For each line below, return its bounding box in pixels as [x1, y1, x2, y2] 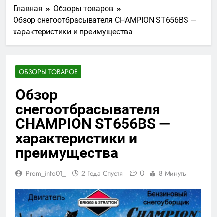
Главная [13, 3, 43, 13]
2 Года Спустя [81, 168, 123, 178]
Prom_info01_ [26, 168, 66, 178]
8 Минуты [159, 168, 187, 178]
